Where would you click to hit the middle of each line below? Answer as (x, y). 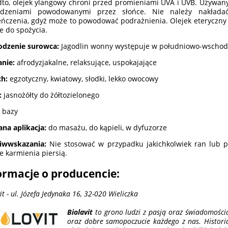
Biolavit (80, 212)
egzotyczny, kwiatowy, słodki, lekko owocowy (84, 78)
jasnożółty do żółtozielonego (50, 95)
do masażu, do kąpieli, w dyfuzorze (107, 127)
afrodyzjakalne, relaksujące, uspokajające (86, 62)
